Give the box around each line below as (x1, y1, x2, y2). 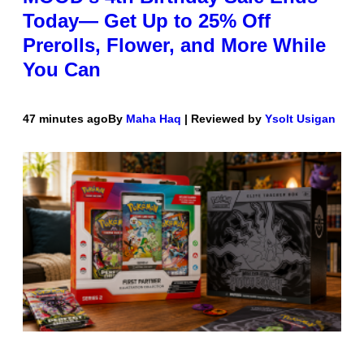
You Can (23, 58, 101, 81)
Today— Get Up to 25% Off (23, 10, 271, 32)
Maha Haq (126, 112, 181, 126)
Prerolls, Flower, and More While (23, 34, 326, 57)
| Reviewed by (181, 112, 265, 126)
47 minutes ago (23, 112, 108, 126)
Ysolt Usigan (265, 112, 336, 126)
